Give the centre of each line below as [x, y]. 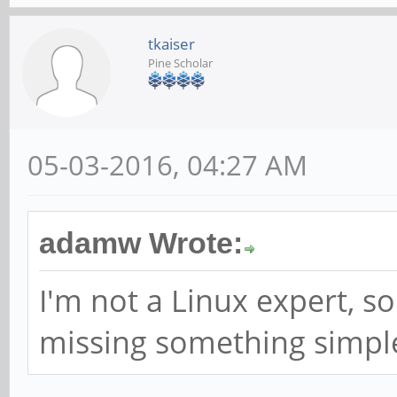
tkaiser [171, 44]
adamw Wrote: [141, 244]
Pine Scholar [180, 63]
